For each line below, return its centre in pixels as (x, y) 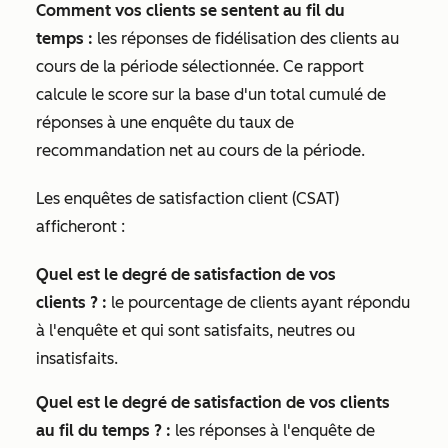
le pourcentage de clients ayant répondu (258, 303)
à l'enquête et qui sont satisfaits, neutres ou (195, 331)
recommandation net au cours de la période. (200, 151)
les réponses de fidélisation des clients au (246, 39)
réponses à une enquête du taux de (165, 123)
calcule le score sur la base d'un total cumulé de (211, 95)
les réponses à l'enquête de (273, 431)
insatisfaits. (77, 359)
